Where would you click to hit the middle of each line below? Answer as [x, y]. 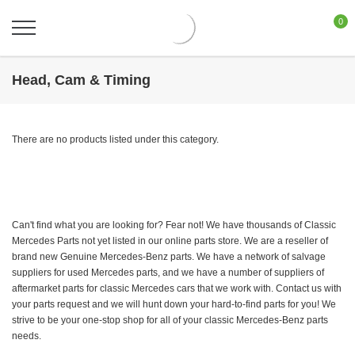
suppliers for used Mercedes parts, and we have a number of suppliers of [168, 273]
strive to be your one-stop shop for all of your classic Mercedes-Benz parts [170, 320]
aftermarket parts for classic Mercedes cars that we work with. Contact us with [177, 288]
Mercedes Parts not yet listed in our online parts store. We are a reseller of [170, 241]
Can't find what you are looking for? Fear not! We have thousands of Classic [174, 225]
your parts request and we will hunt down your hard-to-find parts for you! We [174, 304]
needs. [27, 336]
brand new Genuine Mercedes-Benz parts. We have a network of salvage [169, 257]
